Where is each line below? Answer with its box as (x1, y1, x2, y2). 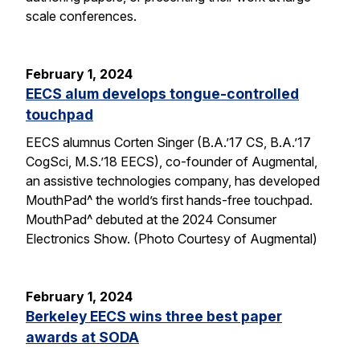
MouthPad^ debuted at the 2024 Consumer (26, 211, 276, 228)
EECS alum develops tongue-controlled (26, 85, 299, 103)
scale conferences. (26, 8, 137, 25)
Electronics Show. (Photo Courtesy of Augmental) (26, 231, 317, 247)
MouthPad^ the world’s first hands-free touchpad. (26, 192, 313, 209)
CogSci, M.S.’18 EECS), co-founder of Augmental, (26, 153, 317, 170)
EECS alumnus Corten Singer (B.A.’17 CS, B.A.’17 (26, 134, 311, 151)
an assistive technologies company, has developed (26, 173, 320, 190)
